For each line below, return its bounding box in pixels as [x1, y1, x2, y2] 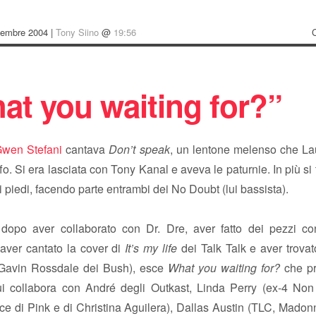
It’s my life [125, 240, 178, 256]
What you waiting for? [168, 260, 280, 276]
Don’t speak [109, 141, 170, 157]
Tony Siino [56, 25, 99, 39]
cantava [62, 141, 109, 157]
